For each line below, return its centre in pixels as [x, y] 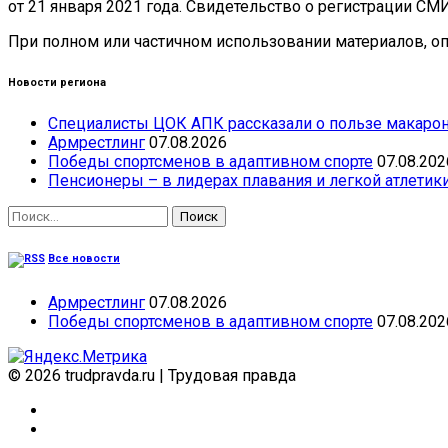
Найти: [30, 214]
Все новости [84, 258]
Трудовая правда [232, 375]
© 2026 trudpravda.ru [81, 375]
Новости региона [57, 82]
